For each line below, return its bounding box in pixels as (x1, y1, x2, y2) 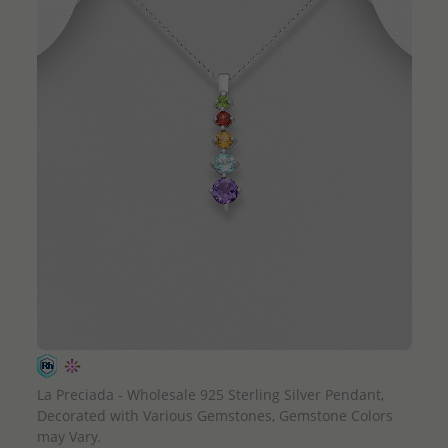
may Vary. (36, 426, 101, 446)
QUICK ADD (190, 357, 258, 376)
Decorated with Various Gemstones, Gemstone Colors (36, 405, 393, 425)
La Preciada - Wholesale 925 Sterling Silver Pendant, (36, 384, 384, 404)
